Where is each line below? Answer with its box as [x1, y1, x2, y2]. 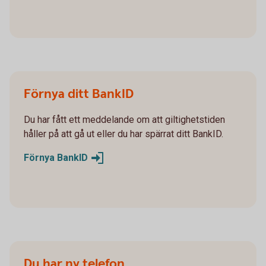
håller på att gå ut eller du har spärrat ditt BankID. [24, 128, 223, 140]
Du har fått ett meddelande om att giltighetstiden [24, 114, 225, 125]
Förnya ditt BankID [24, 85, 137, 103]
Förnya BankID [24, 152, 88, 163]
